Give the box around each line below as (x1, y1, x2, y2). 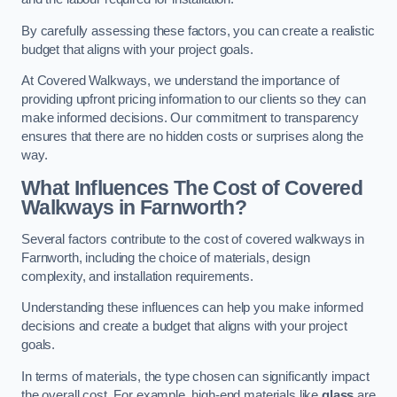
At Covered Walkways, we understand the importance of (21, 74, 339, 89)
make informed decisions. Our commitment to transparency (21, 111, 360, 126)
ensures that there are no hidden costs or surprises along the (21, 129, 364, 144)
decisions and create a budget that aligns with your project (21, 319, 347, 334)
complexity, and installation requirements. (21, 269, 253, 284)
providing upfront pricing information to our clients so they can (21, 92, 366, 107)
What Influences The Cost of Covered (21, 176, 363, 199)
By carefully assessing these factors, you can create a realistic (21, 23, 375, 38)
